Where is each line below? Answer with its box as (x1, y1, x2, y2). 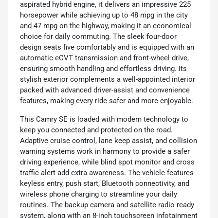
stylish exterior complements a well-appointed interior (20, 74, 195, 84)
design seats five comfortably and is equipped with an (20, 42, 194, 52)
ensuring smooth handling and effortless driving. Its (20, 64, 187, 73)
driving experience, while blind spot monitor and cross (20, 157, 195, 166)
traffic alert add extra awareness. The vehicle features (20, 168, 194, 177)
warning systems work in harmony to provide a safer (20, 146, 190, 156)
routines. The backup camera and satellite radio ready (20, 200, 194, 209)
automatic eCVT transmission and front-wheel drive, (20, 53, 189, 62)
